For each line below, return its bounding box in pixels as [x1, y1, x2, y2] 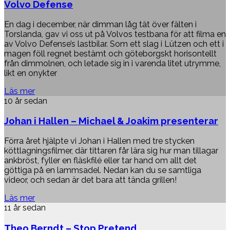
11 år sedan [4, 202, 46, 213]
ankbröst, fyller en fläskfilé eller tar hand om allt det [4, 155, 197, 165]
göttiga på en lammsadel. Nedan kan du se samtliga [4, 165, 201, 175]
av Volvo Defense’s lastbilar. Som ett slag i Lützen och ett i [4, 39, 224, 49]
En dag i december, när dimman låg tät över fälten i [4, 19, 197, 29]
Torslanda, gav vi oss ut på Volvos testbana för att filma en [4, 29, 226, 39]
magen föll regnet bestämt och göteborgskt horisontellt [4, 48, 217, 59]
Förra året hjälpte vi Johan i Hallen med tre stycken [4, 136, 195, 146]
